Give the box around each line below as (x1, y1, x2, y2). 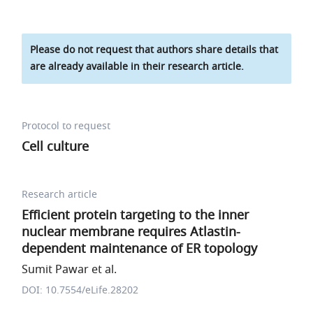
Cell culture (22, 138, 89, 156)
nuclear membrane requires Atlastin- (22, 223, 241, 241)
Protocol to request (22, 119, 111, 133)
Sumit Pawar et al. (22, 261, 117, 278)
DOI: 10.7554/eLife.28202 (22, 283, 139, 298)
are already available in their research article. (30, 59, 245, 74)
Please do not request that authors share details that (30, 43, 279, 57)
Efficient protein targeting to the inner (22, 206, 249, 224)
